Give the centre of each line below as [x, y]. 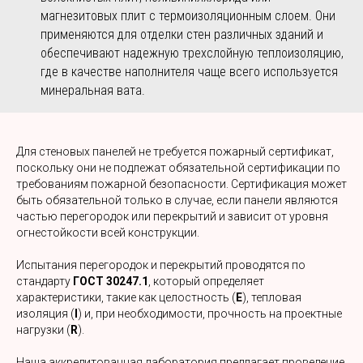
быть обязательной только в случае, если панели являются [177, 200]
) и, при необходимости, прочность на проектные [210, 314]
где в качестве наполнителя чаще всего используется [189, 72]
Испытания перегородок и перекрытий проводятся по [161, 265]
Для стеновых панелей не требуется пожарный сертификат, [175, 152]
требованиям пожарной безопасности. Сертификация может [181, 184]
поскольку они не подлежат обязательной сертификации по [178, 168]
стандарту [45, 281]
